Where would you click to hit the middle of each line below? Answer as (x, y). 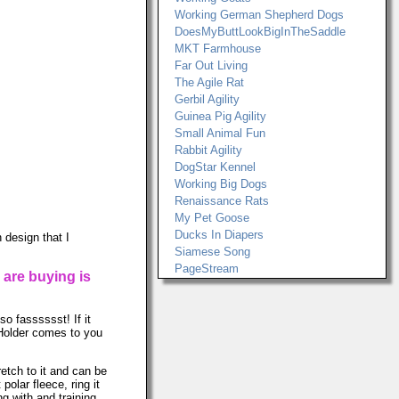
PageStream (207, 269)
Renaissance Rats (222, 201)
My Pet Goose (212, 218)
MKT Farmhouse (218, 49)
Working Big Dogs (221, 184)
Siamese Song (212, 252)
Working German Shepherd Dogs (259, 15)
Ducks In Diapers (219, 235)
